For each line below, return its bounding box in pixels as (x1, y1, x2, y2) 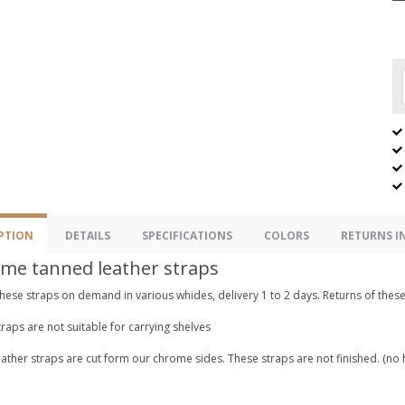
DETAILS (65, 228, 110, 243)
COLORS (264, 228, 309, 243)
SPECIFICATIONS (142, 228, 232, 243)
